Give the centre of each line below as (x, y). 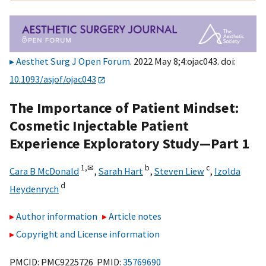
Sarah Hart (121, 171)
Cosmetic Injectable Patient (99, 125)
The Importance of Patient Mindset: (124, 107)
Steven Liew (179, 171)
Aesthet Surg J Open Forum (73, 61)
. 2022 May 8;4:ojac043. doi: (183, 61)
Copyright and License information (88, 234)
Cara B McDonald (44, 171)
